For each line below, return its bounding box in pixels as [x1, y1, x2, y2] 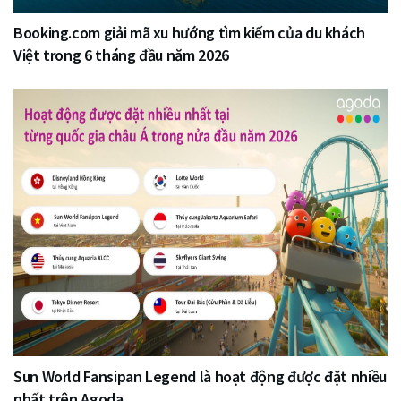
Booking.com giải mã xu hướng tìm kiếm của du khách [13, 22, 366, 44]
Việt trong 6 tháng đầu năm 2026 [13, 45, 229, 66]
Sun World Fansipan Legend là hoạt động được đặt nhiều [13, 365, 387, 387]
